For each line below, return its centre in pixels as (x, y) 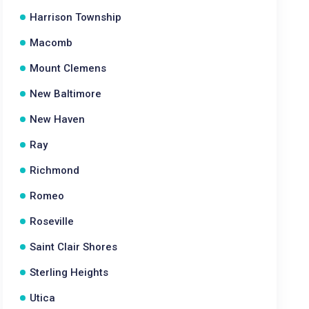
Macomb (51, 43)
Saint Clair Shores (74, 247)
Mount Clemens (68, 68)
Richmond (55, 170)
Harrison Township (76, 17)
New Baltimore (66, 94)
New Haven (58, 119)
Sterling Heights (69, 272)
